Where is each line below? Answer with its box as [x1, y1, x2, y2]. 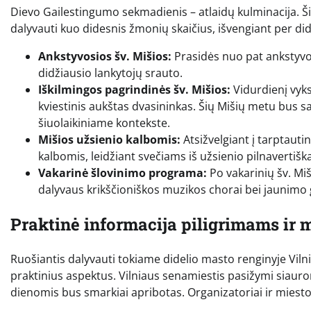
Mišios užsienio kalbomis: [38, 132, 180, 148]
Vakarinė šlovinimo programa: [38, 165, 207, 181]
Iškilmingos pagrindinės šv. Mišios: [38, 82, 230, 98]
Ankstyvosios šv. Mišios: [38, 49, 171, 65]
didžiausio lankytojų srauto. [38, 65, 183, 81]
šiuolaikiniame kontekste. [38, 115, 170, 131]
